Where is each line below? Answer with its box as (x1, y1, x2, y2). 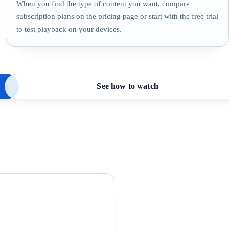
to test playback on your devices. (16, 25, 122, 33)
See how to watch (97, 82, 158, 91)
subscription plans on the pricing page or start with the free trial (16, 12, 218, 20)
